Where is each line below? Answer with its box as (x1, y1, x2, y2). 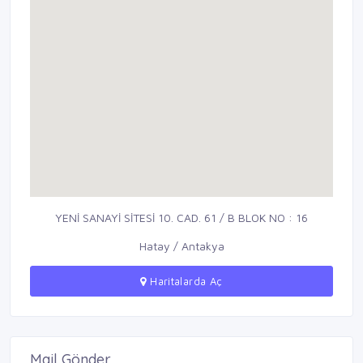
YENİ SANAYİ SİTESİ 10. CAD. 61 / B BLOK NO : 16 (55, 211, 308, 225)
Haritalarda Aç (146, 275, 223, 288)
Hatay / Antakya (139, 239, 224, 254)
